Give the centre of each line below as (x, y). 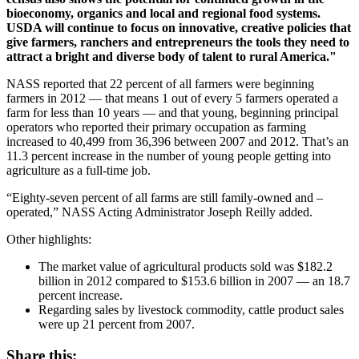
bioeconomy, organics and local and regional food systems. (163, 14)
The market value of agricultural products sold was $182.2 (186, 267)
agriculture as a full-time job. (79, 171)
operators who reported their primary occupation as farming (156, 127)
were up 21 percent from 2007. (117, 325)
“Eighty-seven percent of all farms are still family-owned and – (165, 198)
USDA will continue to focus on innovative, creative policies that (179, 28)
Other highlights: (49, 240)
